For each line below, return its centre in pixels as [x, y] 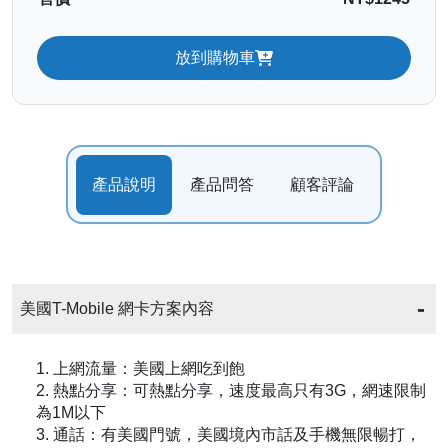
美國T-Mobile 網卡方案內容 [117, 308]
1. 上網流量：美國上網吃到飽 [140, 368]
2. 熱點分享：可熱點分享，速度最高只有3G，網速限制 [231, 390]
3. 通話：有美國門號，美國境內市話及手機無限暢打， [228, 434]
